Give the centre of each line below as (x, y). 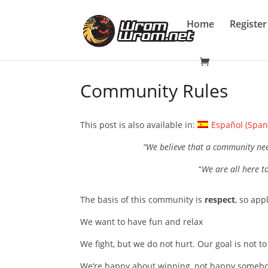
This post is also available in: (139, 125)
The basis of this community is (143, 200)
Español (227, 125)
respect (220, 200)
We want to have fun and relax (142, 222)
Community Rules (154, 91)
